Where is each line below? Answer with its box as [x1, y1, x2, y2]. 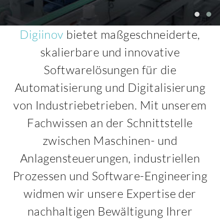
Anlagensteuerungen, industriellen [20, 151, 200, 165]
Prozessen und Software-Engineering [12, 168, 208, 183]
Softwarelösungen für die [43, 62, 177, 77]
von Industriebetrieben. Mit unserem [13, 98, 207, 112]
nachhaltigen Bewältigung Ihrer [27, 204, 193, 219]
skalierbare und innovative [40, 45, 180, 59]
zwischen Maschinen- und [42, 133, 178, 148]
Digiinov [20, 27, 64, 42]
